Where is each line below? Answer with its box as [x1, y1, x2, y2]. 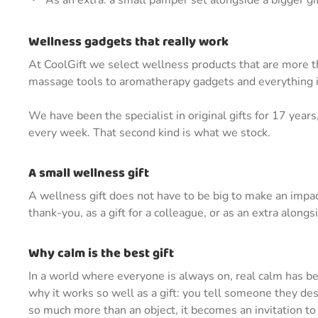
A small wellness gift [28, 163, 149, 183]
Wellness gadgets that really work [28, 32, 229, 52]
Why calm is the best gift [28, 243, 174, 263]
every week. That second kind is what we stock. [28, 125, 270, 141]
